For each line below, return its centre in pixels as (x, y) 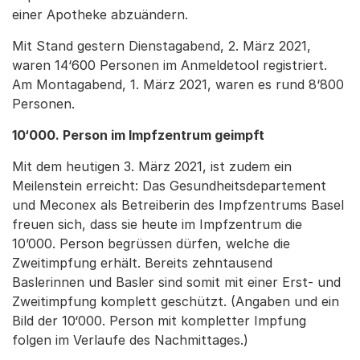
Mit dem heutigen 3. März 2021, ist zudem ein (152, 166)
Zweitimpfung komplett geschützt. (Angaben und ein (176, 301)
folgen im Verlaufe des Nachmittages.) (130, 340)
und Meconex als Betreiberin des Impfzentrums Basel (178, 205)
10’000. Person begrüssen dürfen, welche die (151, 243)
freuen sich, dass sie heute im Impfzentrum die (157, 224)
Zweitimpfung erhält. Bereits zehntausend (142, 263)
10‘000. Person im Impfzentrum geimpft (138, 135)
